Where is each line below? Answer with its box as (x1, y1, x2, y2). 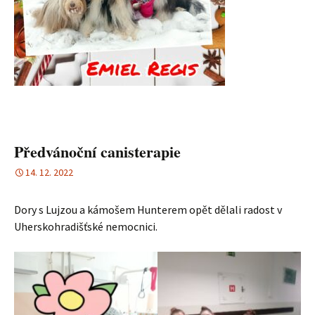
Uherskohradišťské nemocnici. (14, 219, 157, 233)
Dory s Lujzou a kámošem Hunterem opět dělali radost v (14, 202, 282, 217)
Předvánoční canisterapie (14, 140, 181, 163)
